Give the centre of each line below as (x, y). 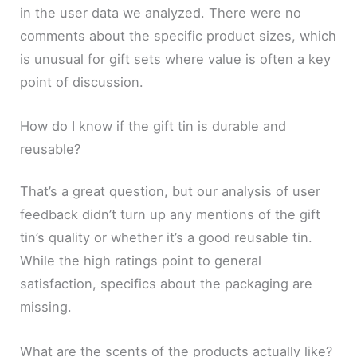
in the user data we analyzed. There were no (161, 12)
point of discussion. (82, 82)
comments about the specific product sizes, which (178, 35)
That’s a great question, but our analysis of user (171, 192)
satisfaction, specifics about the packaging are (167, 284)
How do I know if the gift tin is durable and (153, 126)
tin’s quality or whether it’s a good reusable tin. (167, 238)
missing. (46, 307)
